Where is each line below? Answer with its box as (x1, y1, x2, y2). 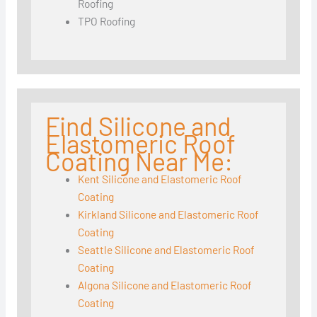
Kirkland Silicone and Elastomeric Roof (78, 207, 260, 221)
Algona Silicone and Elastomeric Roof (78, 278, 253, 292)
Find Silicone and (45, 110, 231, 142)
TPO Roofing (78, 13, 136, 28)
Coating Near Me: (45, 146, 233, 177)
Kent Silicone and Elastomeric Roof (78, 172, 243, 186)
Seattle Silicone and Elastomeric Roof (78, 243, 255, 257)
